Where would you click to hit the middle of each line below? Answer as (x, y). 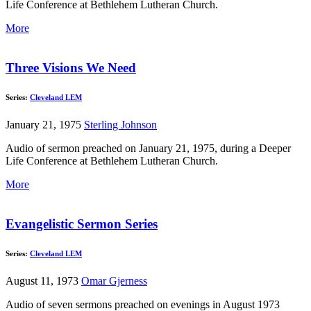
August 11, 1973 (43, 280)
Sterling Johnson (120, 125)
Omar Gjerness (114, 280)
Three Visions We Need (71, 68)
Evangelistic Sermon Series (82, 224)
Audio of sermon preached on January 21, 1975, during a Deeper (148, 149)
